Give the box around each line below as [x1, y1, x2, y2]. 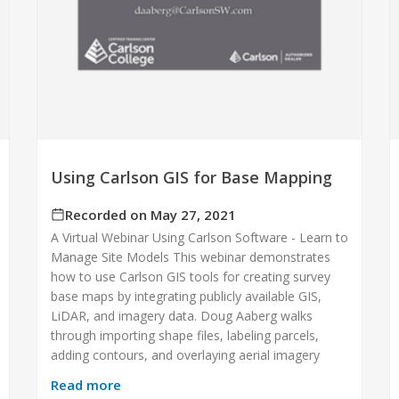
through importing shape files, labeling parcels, [50, 327, 319, 345]
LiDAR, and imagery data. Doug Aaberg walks [50, 307, 313, 325]
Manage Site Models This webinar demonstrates [50, 248, 330, 266]
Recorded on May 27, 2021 [64, 206, 236, 224]
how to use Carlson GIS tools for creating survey [50, 268, 330, 286]
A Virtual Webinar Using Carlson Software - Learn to [50, 229, 348, 247]
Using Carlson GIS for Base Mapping [50, 167, 332, 189]
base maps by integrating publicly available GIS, [50, 288, 322, 305]
